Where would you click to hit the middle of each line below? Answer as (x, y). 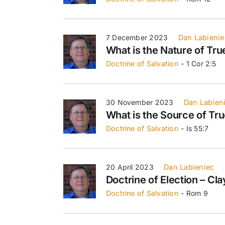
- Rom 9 (194, 193)
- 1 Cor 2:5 (199, 63)
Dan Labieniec (189, 167)
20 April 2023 (130, 167)
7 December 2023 (137, 37)
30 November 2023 (140, 102)
